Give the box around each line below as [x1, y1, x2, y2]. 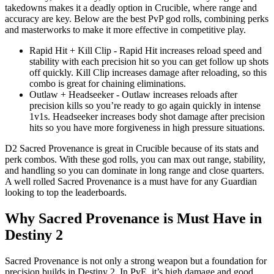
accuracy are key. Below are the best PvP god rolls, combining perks [5, 13, 268, 24]
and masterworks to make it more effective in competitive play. [5, 24, 246, 35]
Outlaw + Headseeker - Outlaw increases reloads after [29, 89, 237, 100]
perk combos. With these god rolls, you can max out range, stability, [5, 154, 265, 165]
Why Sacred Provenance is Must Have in [5, 210, 262, 226]
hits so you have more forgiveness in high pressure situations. [29, 122, 265, 133]
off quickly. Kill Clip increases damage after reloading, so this [29, 67, 267, 78]
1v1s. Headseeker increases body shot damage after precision [29, 111, 265, 122]
